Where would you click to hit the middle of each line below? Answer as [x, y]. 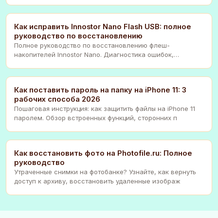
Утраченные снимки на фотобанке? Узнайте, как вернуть [105, 172]
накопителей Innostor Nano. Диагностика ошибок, [94, 54]
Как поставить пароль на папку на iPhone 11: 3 [100, 90]
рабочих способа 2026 [57, 99]
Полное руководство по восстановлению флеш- [92, 45]
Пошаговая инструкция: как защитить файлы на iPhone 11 [105, 108]
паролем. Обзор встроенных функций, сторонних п [96, 118]
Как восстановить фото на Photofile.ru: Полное [103, 153]
